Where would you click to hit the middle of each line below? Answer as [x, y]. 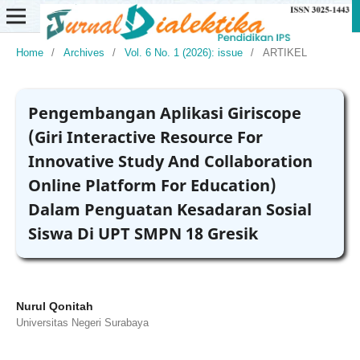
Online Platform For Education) [152, 185]
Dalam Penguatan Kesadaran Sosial [170, 209]
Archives [84, 52]
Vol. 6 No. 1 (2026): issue [183, 52]
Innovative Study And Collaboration [170, 161]
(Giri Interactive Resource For [145, 137]
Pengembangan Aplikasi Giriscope [164, 112]
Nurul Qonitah [54, 306]
